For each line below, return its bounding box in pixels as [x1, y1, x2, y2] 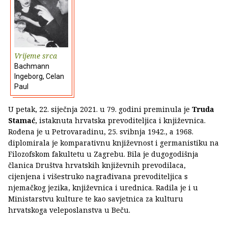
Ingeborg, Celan [14, 72, 64, 81]
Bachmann [14, 62, 49, 71]
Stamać [8, 116, 35, 126]
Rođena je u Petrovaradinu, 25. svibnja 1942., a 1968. [8, 127, 193, 137]
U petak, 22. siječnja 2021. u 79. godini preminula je [8, 104, 192, 115]
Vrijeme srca [14, 51, 57, 61]
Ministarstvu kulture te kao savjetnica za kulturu [8, 194, 183, 204]
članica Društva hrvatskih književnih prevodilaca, [8, 160, 186, 170]
